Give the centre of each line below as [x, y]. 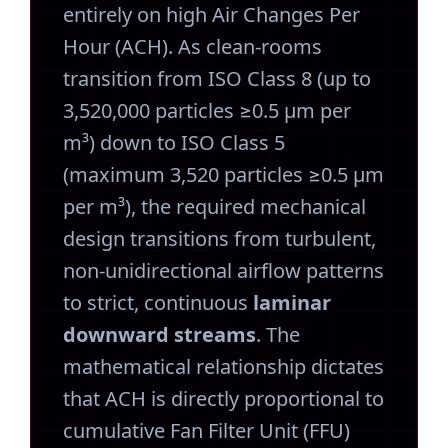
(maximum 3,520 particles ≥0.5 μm [223, 174]
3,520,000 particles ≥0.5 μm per [207, 110]
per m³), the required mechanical [214, 206]
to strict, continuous [158, 302]
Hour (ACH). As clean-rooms [192, 46]
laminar [292, 302]
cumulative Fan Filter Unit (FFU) [206, 430]
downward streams [159, 334]
